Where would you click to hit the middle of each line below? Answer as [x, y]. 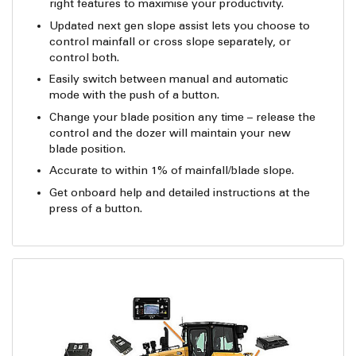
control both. [85, 57]
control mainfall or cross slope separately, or [170, 41]
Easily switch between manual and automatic [169, 79]
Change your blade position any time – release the [183, 117]
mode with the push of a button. [135, 95]
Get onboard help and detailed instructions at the [180, 192]
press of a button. [96, 208]
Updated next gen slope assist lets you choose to [180, 25]
